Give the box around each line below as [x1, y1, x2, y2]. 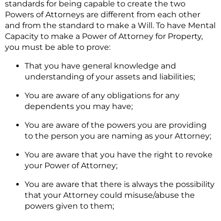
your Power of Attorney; [25, 160, 117, 170]
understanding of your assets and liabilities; [25, 72, 195, 81]
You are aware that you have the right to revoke [25, 149, 213, 159]
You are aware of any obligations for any [25, 90, 180, 100]
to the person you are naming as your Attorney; [25, 131, 211, 141]
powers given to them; [25, 201, 114, 211]
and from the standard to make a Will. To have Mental [5, 20, 216, 30]
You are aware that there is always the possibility [25, 179, 215, 189]
